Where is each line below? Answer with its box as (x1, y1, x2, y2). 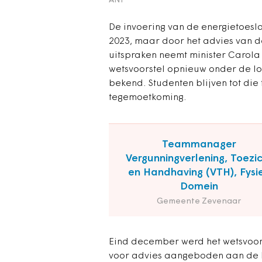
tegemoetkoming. (109, 93, 188, 102)
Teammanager (161, 139, 236, 150)
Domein (180, 181, 218, 192)
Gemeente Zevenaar (157, 197, 241, 206)
